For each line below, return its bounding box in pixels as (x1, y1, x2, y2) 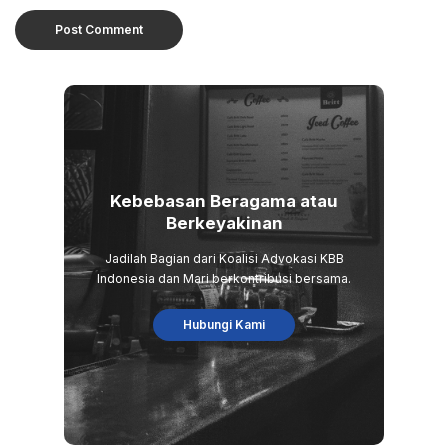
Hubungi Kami (183, 316, 265, 332)
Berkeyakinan (165, 212, 283, 233)
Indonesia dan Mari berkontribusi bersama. (97, 270, 351, 286)
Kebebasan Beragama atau (110, 190, 338, 211)
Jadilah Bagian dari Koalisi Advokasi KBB (104, 250, 344, 266)
